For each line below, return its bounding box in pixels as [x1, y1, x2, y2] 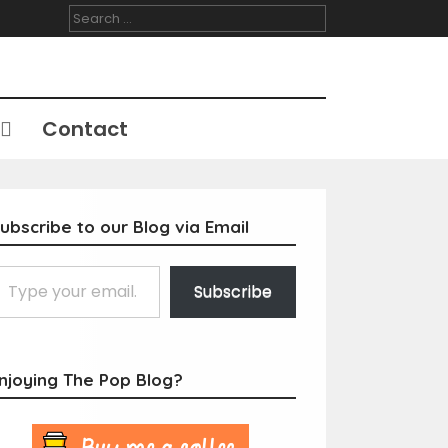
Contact [41, 115, 128, 143]
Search [68, 4, 115, 23]
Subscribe [193, 280, 272, 303]
